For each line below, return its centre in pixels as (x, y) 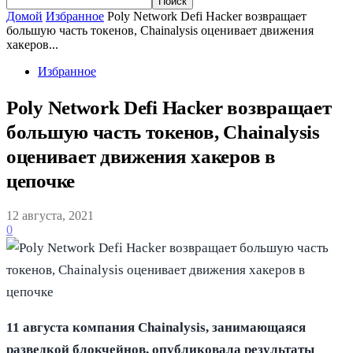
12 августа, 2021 (50, 216)
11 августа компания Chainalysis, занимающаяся (156, 327)
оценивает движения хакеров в (141, 156)
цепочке (41, 180)
